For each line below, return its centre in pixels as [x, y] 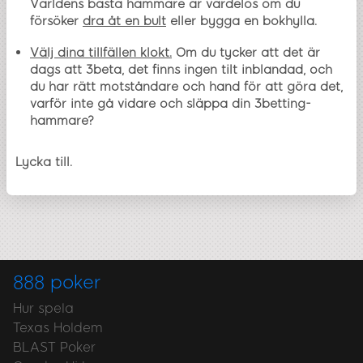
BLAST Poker [54, 347]
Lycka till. [46, 162]
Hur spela [43, 308]
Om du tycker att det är [246, 52]
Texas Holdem [58, 327]
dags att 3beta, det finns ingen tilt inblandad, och [181, 69]
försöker [56, 21]
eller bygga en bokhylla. [241, 21]
